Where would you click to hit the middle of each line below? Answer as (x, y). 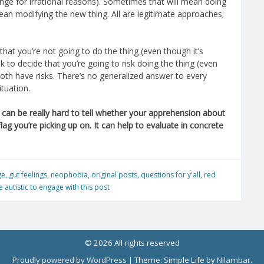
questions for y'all (171, 174)
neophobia (69, 174)
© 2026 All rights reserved (132, 243)
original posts (114, 174)
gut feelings (28, 174)
